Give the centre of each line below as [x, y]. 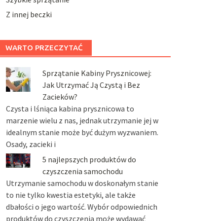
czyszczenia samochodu [82, 171]
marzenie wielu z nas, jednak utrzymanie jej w [82, 121]
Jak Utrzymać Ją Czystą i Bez [91, 85]
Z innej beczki [29, 15]
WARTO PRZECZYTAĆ [44, 48]
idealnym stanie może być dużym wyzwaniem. [82, 132]
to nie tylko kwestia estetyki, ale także [71, 195]
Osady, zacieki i [31, 144]
